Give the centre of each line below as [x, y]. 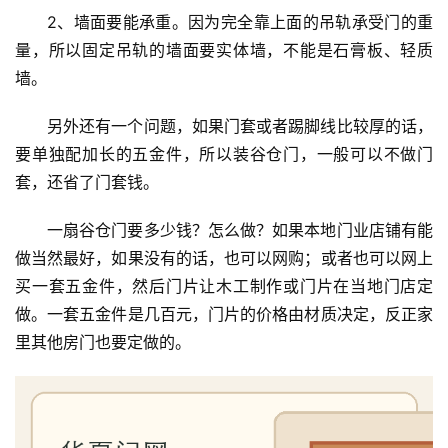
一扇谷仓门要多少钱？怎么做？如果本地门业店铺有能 [240, 229]
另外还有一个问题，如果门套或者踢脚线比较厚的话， [240, 125]
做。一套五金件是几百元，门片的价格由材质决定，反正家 [224, 313]
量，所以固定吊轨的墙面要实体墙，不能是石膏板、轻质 [224, 49]
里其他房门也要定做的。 [103, 341]
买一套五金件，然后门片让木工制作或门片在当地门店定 [224, 285]
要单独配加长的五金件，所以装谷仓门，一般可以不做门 [224, 153]
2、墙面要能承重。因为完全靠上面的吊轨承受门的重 [240, 21]
